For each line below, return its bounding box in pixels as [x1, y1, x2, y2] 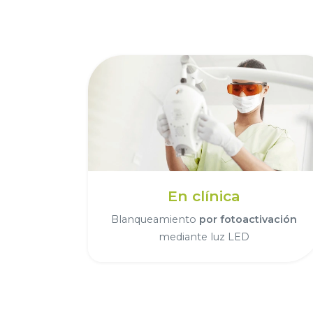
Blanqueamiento [110, 212, 199, 226]
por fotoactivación [198, 212, 297, 226]
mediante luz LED [158, 230, 249, 243]
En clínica [167, 187, 240, 205]
